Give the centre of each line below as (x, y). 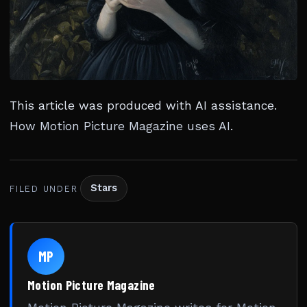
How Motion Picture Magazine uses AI (120, 126)
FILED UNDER (44, 188)
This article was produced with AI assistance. (143, 106)
